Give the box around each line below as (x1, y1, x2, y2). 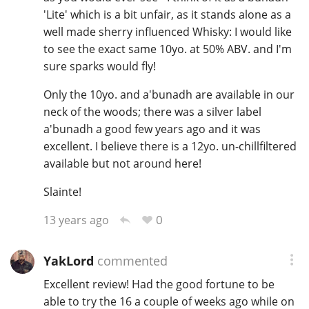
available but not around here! (43, 156, 201, 172)
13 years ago (43, 212, 109, 228)
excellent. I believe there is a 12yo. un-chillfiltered (43, 139, 297, 154)
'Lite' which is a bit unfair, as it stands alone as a (43, 7, 291, 23)
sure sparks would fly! (43, 59, 156, 74)
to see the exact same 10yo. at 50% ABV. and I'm (43, 41, 292, 57)
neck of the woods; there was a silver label (43, 104, 261, 120)
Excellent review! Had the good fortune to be (43, 276, 275, 292)
